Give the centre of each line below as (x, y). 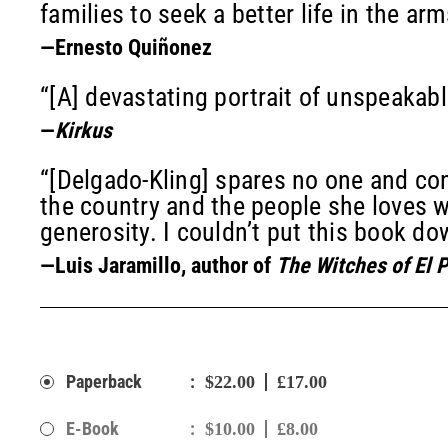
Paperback (103, 381)
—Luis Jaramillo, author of (158, 265)
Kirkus (83, 130)
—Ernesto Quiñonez (126, 47)
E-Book (92, 428)
